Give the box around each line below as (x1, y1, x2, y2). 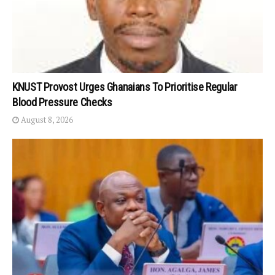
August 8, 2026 (19, 114, 73, 126)
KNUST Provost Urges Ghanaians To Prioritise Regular (12, 80, 238, 94)
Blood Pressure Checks (12, 96, 112, 109)
